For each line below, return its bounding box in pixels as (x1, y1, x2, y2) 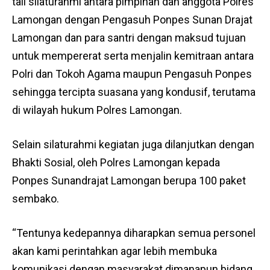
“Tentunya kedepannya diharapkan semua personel (12, 227, 256, 239)
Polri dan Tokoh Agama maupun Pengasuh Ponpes (12, 67, 252, 80)
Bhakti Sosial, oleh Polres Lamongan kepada (12, 156, 220, 169)
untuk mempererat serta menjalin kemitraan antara (12, 49, 254, 62)
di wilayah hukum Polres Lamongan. (12, 104, 182, 116)
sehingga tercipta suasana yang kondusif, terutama (12, 86, 256, 98)
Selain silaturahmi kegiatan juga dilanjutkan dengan (12, 138, 254, 151)
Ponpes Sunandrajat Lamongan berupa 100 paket (12, 174, 246, 187)
